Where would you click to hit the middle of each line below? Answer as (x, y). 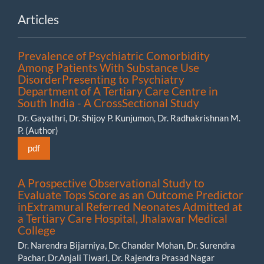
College (37, 230)
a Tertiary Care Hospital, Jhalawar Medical (123, 218)
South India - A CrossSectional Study (108, 103)
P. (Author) (38, 130)
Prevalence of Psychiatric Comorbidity (114, 55)
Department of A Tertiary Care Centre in (118, 91)
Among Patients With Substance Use (108, 67)
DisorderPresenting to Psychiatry (101, 79)
